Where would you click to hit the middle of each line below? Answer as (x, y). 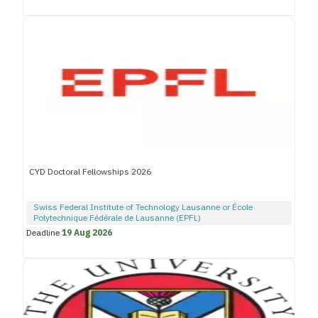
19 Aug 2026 (87, 233)
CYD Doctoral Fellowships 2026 (90, 172)
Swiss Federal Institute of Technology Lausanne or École (143, 208)
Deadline (43, 233)
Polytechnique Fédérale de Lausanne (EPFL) (117, 218)
